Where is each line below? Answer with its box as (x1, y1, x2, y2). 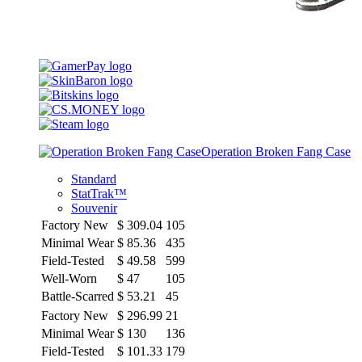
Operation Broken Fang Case (201, 144, 351, 158)
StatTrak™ (71, 186, 127, 200)
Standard (71, 171, 116, 186)
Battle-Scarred (41, 288, 114, 303)
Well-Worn (41, 271, 97, 285)
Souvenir (71, 200, 117, 215)
